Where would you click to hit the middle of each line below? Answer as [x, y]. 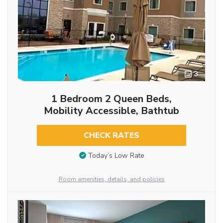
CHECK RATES [111, 135]
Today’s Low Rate [116, 156]
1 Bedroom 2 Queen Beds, [111, 99]
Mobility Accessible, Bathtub [111, 111]
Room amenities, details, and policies [111, 179]
